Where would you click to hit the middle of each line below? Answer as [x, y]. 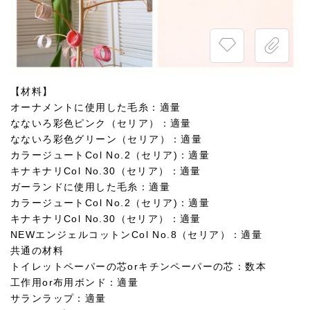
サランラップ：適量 [58, 298]
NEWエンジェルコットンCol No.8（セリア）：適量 [137, 235]
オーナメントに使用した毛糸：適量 [96, 107]
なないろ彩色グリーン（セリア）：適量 [107, 139]
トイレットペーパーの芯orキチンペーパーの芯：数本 [138, 266]
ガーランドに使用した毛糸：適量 [90, 187]
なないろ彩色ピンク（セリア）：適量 [101, 123]
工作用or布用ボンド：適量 [75, 282]
